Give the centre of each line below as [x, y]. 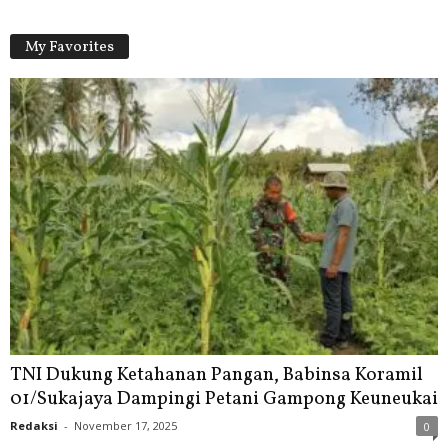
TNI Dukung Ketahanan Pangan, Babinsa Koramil [216, 374]
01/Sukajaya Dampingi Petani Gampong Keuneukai [224, 398]
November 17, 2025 [125, 425]
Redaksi [34, 425]
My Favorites [69, 47]
